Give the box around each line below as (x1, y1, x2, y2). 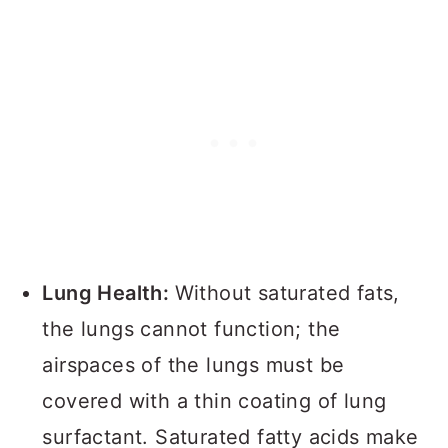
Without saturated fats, (174, 281, 400, 305)
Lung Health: (42, 281, 175, 305)
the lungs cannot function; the (42, 317, 341, 341)
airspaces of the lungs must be (42, 353, 345, 377)
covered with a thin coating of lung (42, 389, 387, 413)
